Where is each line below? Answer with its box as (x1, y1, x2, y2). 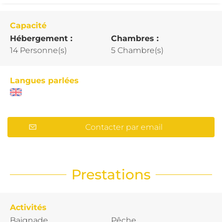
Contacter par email (85, 122, 163, 132)
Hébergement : (10, 33, 75, 43)
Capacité (10, 20, 47, 30)
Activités (10, 202, 47, 212)
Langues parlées (10, 75, 79, 85)
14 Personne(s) (10, 45, 67, 55)
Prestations (71, 166, 151, 183)
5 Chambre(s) (111, 45, 164, 55)
